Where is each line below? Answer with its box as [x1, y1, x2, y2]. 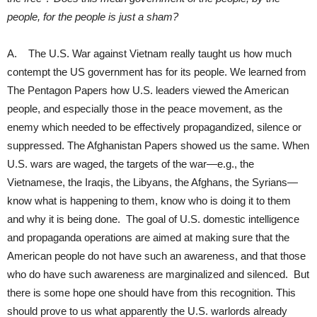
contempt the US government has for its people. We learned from [7, 65, 306, 78]
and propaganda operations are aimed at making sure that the [7, 231, 289, 243]
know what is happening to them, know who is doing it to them [7, 194, 291, 207]
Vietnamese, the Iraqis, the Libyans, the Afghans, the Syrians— [7, 175, 298, 188]
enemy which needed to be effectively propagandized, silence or [7, 120, 301, 133]
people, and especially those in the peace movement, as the [7, 102, 282, 115]
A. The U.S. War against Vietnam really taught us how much [7, 47, 292, 59]
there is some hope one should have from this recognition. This [7, 286, 296, 299]
